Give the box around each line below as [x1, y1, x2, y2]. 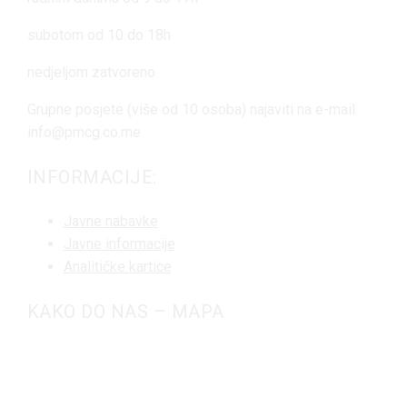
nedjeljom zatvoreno [26, 64, 155, 82]
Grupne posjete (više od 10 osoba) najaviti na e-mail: [26, 101, 358, 119]
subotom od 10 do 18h [26, 26, 171, 45]
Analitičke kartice [63, 258, 172, 276]
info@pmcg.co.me [26, 124, 141, 142]
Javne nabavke [63, 213, 158, 231]
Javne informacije [63, 235, 175, 253]
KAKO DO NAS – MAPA [26, 300, 224, 323]
